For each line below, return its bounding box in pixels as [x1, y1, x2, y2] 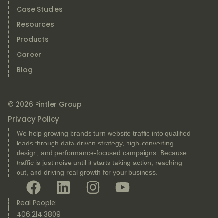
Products [16, 35, 49, 45]
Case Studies [16, 4, 63, 15]
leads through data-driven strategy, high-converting [16, 139, 174, 147]
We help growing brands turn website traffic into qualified [16, 129, 191, 138]
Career [16, 50, 41, 60]
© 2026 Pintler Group [7, 99, 82, 109]
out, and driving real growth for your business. [16, 168, 158, 177]
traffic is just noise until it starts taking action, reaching [16, 159, 182, 167]
